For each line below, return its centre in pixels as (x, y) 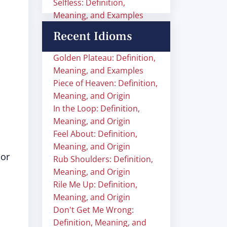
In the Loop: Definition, (97, 108)
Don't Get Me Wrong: (93, 210)
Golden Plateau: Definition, (104, 58)
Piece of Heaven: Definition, (105, 83)
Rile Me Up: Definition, (95, 184)
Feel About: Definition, (95, 134)
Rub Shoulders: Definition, (103, 159)
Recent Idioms (93, 36)
